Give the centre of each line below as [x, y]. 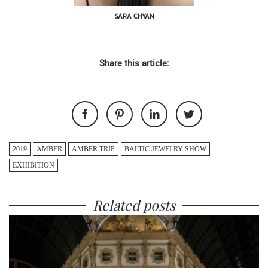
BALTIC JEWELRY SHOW [165, 149]
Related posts [134, 205]
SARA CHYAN [134, 16]
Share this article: [134, 64]
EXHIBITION [33, 165]
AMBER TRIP [93, 149]
